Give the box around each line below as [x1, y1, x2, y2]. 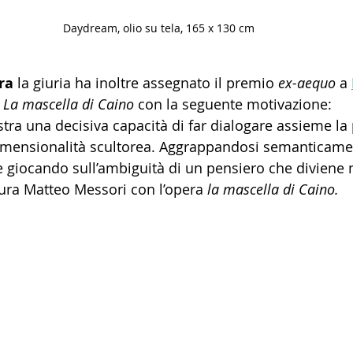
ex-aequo [278, 73, 336, 93]
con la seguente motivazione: [134, 95, 332, 114]
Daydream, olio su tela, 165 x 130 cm [62, 20, 255, 36]
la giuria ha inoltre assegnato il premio [17, 73, 278, 93]
